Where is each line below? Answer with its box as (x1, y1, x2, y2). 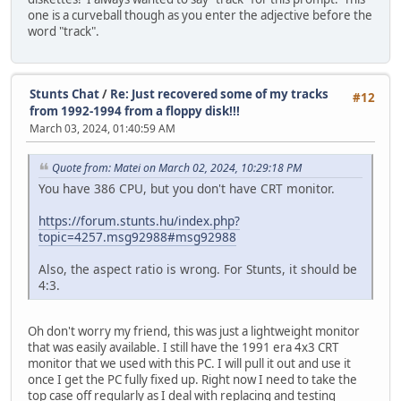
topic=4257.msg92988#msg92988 (38, 228, 236, 246)
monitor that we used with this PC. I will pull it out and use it (28, 355, 351, 372)
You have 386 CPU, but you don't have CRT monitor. (38, 180, 335, 198)
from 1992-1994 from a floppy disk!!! (30, 103, 240, 120)
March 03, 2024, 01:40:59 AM (30, 121, 175, 137)
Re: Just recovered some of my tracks (110, 86, 328, 103)
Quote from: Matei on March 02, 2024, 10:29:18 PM (52, 160, 302, 176)
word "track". (28, 22, 99, 39)
